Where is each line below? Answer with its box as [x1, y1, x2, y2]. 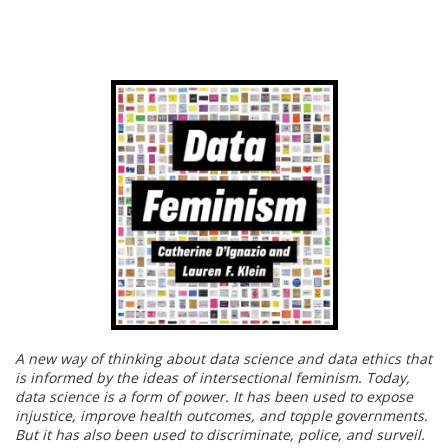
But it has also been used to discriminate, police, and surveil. [15, 425, 425, 445]
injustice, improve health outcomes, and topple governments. [15, 406, 428, 426]
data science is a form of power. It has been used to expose [15, 387, 413, 407]
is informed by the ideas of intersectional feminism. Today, [15, 368, 410, 388]
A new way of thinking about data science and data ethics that [15, 349, 432, 369]
